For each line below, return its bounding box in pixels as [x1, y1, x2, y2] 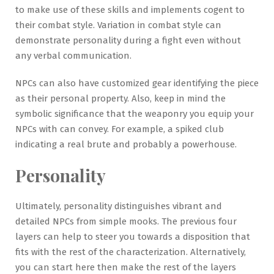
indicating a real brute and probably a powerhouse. [15, 139, 237, 150]
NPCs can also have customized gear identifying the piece [15, 78, 259, 89]
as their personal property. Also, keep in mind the [15, 93, 226, 105]
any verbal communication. [15, 50, 131, 62]
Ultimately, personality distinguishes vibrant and [15, 201, 222, 212]
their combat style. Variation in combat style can [15, 20, 221, 31]
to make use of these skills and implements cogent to [15, 4, 245, 16]
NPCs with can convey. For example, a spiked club [15, 124, 224, 135]
